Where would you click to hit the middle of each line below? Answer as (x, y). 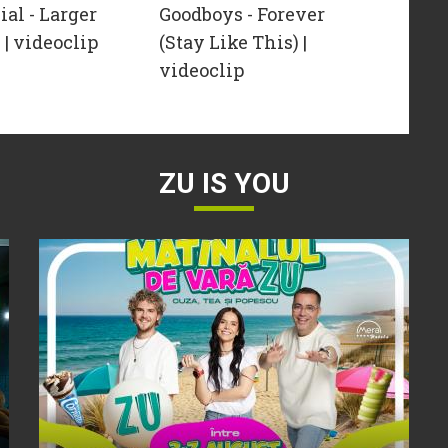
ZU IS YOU (224, 184)
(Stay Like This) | (232, 42)
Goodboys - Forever (241, 14)
